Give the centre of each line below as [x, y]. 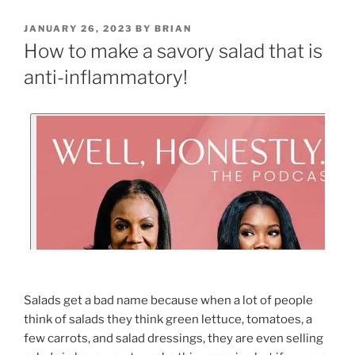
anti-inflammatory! [106, 78]
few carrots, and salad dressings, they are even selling [174, 339]
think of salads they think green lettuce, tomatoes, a [168, 320]
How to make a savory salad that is [173, 52]
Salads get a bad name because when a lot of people [168, 301]
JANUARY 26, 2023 [78, 29]
